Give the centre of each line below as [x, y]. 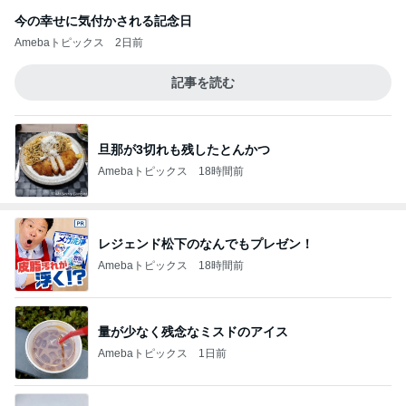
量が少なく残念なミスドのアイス [193, 331]
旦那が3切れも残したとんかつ [184, 149]
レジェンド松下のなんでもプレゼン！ [206, 243]
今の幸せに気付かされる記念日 [103, 21]
